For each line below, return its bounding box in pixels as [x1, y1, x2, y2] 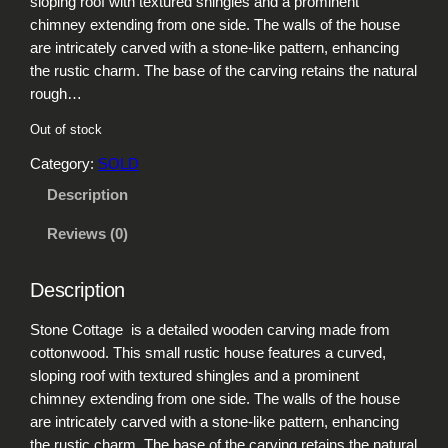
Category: [30, 156, 99, 173]
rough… [30, 85, 83, 102]
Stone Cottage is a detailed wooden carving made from [30, 321, 391, 338]
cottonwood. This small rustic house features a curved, [30, 344, 387, 361]
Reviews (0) [46, 226, 128, 243]
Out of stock [30, 122, 103, 138]
